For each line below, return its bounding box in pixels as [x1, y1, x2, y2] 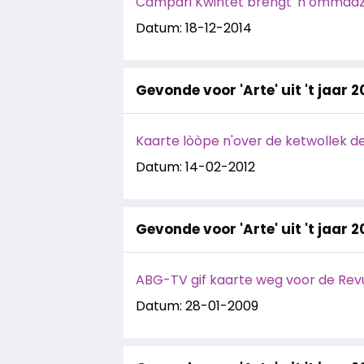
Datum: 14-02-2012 [136, 158, 255, 176]
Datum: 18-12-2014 [136, 19, 252, 37]
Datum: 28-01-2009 [136, 297, 258, 315]
